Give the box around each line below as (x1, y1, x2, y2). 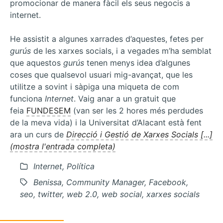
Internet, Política (33, 161, 95, 171)
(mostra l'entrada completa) (10, 141, 115, 151)
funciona (10, 93, 45, 104)
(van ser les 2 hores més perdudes (71, 105, 203, 115)
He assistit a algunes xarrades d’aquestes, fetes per (10, 33, 204, 44)
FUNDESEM (26, 105, 71, 115)
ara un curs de (10, 129, 66, 139)
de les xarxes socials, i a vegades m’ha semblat (31, 45, 212, 56)
